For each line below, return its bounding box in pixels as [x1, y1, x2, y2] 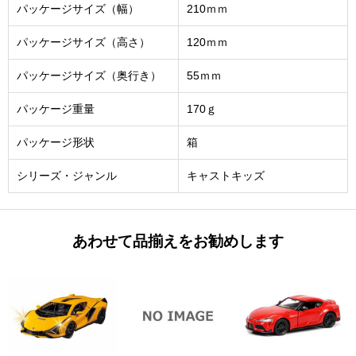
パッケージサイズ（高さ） [17, 36, 150, 48]
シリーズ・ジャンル [17, 169, 117, 182]
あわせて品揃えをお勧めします [72, 233, 284, 250]
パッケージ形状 [17, 136, 95, 149]
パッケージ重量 [17, 103, 95, 115]
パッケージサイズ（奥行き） [17, 69, 161, 82]
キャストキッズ [187, 169, 265, 182]
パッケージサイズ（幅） [17, 2, 139, 15]
